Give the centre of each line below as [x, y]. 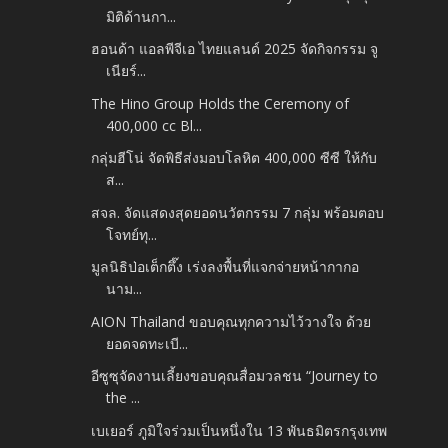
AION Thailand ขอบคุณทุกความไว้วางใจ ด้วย [231, 321]
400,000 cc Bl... [154, 125]
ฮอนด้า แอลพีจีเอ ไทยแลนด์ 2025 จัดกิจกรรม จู [235, 49]
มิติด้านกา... [141, 16]
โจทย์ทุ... [132, 234]
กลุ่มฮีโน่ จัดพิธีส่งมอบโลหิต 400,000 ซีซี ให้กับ [234, 158]
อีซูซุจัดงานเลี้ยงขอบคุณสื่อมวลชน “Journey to [235, 376]
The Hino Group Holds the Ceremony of [220, 103]
